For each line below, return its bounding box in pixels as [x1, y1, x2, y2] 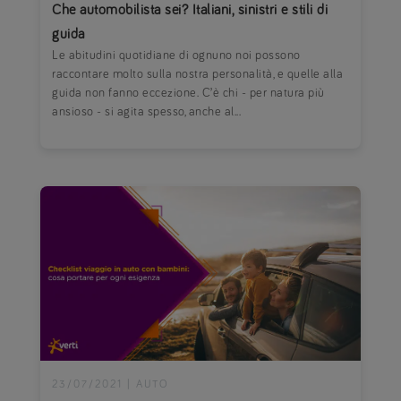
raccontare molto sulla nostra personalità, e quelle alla [52, 67, 344, 81]
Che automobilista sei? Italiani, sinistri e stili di [52, 2, 328, 17]
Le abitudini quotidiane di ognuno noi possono [52, 48, 301, 62]
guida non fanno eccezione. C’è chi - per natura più [52, 86, 325, 99]
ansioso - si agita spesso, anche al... [52, 105, 242, 118]
